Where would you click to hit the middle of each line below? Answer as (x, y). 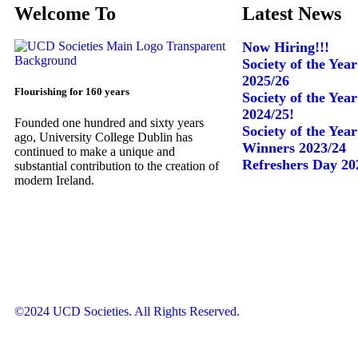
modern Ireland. (54, 181)
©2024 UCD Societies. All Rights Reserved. (127, 311)
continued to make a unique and (95, 152)
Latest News (292, 13)
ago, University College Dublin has (103, 137)
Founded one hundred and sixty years (109, 123)
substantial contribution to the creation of (117, 166)
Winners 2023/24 (294, 147)
